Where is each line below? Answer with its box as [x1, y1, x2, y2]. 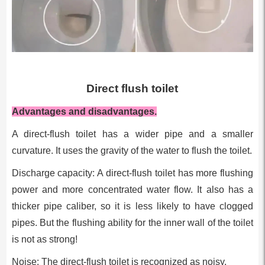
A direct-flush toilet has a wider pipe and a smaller [11, 128, 254, 139]
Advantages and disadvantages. [11, 106, 157, 117]
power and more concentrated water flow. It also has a [11, 184, 254, 195]
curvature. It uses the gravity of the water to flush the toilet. [11, 145, 252, 156]
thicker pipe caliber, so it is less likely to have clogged [11, 201, 254, 211]
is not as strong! [11, 234, 77, 244]
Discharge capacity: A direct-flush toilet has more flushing [11, 167, 254, 178]
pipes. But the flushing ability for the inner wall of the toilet [11, 217, 254, 228]
